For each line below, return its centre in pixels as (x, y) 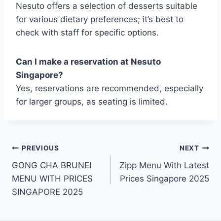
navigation (47, 172)
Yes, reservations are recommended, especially (110, 88)
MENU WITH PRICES (52, 178)
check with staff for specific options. (87, 32)
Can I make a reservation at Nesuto (88, 61)
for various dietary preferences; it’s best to (100, 19)
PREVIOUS (40, 148)
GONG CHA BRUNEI (52, 165)
